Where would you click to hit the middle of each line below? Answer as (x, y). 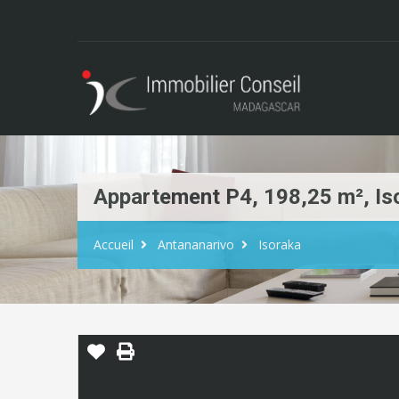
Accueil (114, 245)
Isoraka (280, 245)
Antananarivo (196, 245)
